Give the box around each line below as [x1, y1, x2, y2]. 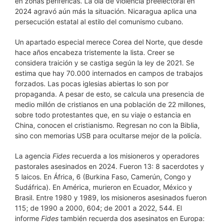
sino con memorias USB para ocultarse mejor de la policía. [15, 131, 202, 140]
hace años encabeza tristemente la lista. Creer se [15, 48, 174, 56]
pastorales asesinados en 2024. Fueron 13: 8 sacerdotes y [15, 162, 204, 170]
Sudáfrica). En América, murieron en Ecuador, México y [15, 183, 192, 191]
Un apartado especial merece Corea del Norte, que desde [15, 38, 203, 46]
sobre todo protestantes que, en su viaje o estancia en [15, 111, 191, 119]
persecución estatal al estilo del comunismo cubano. [15, 17, 183, 26]
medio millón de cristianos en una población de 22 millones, [15, 100, 206, 109]
